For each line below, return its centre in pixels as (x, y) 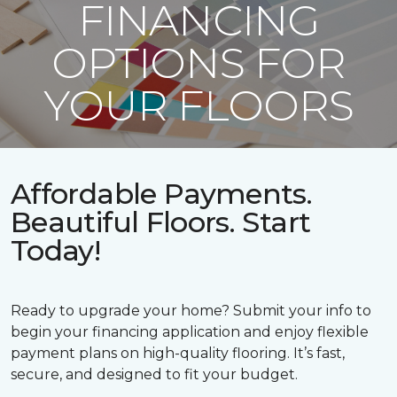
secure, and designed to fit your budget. (154, 374)
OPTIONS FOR (198, 63)
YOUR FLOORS (198, 105)
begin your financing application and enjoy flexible (190, 332)
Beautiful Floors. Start (161, 222)
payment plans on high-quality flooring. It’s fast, (178, 353)
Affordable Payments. (162, 194)
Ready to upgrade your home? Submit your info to (191, 311)
